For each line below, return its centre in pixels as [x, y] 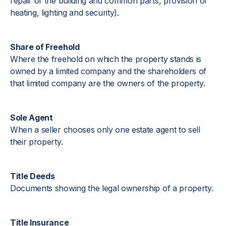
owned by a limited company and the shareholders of [108, 71]
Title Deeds [33, 176]
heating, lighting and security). [65, 13]
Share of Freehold [45, 47]
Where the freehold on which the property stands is [106, 59]
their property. [37, 142]
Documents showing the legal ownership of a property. [112, 188]
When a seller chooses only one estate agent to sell [105, 130]
